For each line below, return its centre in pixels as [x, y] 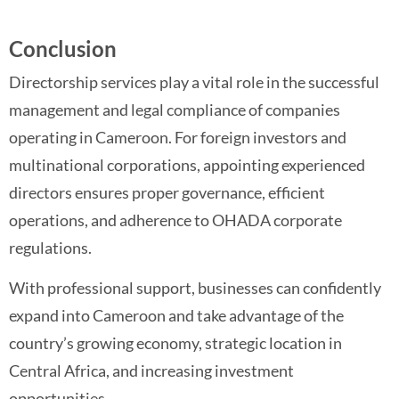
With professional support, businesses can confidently [195, 288]
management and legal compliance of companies [175, 109]
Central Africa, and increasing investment [151, 371]
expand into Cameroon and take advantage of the [176, 316]
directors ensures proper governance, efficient [167, 192]
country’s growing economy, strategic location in [175, 343]
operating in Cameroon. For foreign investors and [178, 137]
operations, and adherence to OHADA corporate [175, 220]
